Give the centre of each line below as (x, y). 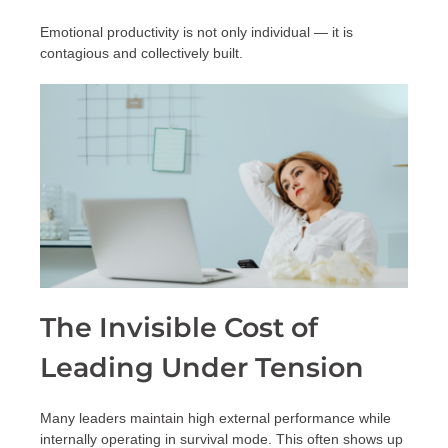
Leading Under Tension (202, 368)
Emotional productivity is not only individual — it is (196, 32)
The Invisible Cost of (179, 328)
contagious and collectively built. (141, 53)
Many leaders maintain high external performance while (215, 418)
